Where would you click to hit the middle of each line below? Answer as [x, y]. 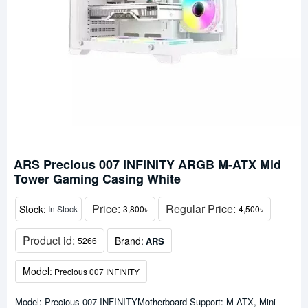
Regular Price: [202, 209]
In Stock [63, 209]
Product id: [50, 240]
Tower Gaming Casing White [97, 179]
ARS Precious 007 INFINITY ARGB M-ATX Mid [147, 164]
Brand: [129, 240]
